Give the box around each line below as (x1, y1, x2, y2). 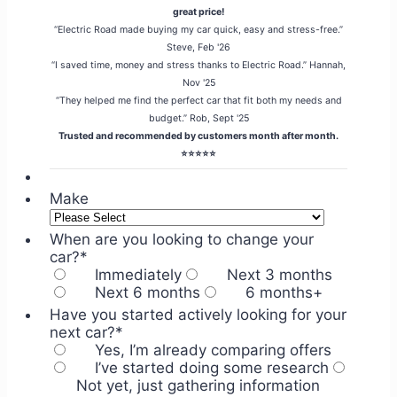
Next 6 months (95, 284, 200, 301)
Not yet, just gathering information (76, 377, 320, 394)
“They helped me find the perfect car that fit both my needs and (55, 95, 342, 106)
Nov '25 (182, 77, 215, 89)
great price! (173, 6, 224, 18)
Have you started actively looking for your (50, 306, 346, 323)
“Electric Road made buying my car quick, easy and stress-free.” (54, 24, 343, 35)
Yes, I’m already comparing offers (95, 341, 331, 359)
